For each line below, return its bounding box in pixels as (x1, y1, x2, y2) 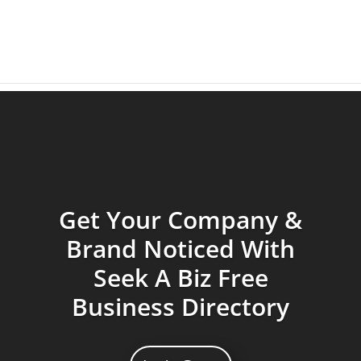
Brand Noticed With (66, 232, 295, 265)
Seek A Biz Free (93, 261, 268, 294)
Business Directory (72, 290, 289, 323)
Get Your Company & (59, 203, 302, 236)
